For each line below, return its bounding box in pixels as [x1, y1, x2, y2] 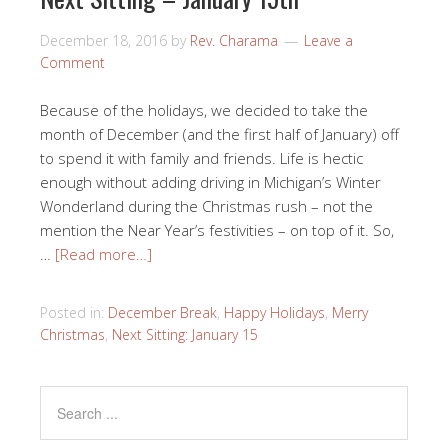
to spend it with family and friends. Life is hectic [40, 148, 363, 169]
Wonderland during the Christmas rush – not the [40, 196, 373, 217]
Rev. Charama [190, 31, 278, 51]
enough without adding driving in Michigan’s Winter [40, 172, 381, 193]
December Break [108, 303, 217, 323]
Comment [40, 53, 105, 73]
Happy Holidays [224, 303, 325, 323]
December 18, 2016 [40, 31, 167, 51]
